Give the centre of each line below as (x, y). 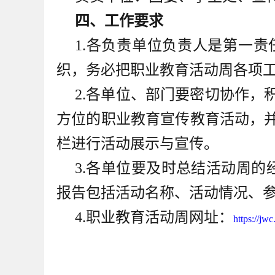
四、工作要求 (119, 21)
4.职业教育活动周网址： (154, 217)
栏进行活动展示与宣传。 (137, 144)
